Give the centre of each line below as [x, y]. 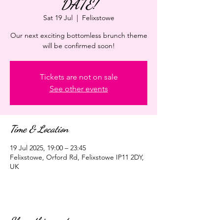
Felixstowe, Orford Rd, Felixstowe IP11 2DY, [77, 157]
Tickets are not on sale [79, 77]
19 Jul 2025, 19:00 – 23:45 [48, 148]
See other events [79, 89]
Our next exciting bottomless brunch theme [79, 36]
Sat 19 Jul [58, 18]
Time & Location [39, 129]
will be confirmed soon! [79, 46]
